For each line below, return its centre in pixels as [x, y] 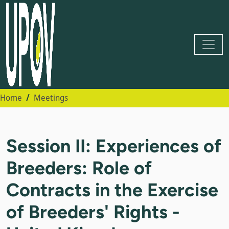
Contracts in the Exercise [112, 190]
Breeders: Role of [79, 168]
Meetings [51, 98]
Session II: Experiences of [114, 146]
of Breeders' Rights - [93, 212]
